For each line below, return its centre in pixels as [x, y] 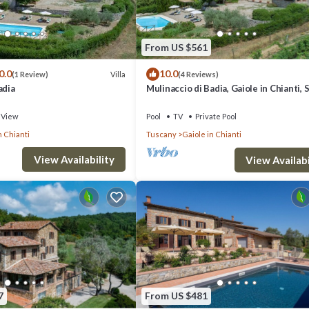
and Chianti [170, 101]
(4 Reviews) [198, 74]
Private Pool [216, 117]
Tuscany [161, 134]
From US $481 [176, 296]
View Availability [74, 159]
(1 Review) [30, 74]
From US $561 [176, 47]
